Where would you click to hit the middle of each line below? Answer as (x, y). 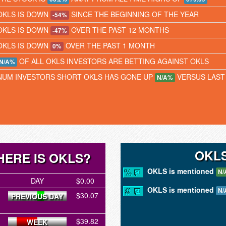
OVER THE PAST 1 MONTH (109, 45)
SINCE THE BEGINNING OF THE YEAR (134, 14)
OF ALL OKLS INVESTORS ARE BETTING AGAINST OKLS (113, 61)
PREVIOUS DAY (37, 196)
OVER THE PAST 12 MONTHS (119, 30)
